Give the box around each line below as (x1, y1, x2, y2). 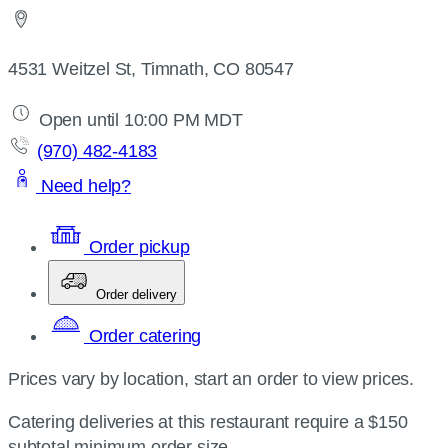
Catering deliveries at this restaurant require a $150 (8, 412, 408, 432)
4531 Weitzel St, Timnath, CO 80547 (8, 59, 294, 79)
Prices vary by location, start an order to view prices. (8, 369, 415, 389)
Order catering (84, 326, 202, 346)
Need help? (36, 176, 132, 196)
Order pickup (84, 237, 190, 257)
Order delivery (96, 287, 177, 302)
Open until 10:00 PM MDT (34, 110, 243, 130)
